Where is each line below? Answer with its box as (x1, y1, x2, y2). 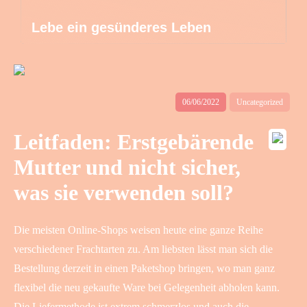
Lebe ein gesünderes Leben (32, 20, 211, 35)
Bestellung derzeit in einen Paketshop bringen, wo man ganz (14, 262, 275, 274)
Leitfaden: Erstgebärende (14, 130, 254, 155)
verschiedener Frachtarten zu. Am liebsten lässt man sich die (14, 243, 273, 255)
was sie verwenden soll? (14, 180, 234, 206)
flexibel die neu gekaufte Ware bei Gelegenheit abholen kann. (14, 281, 280, 293)
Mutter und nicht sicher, (14, 155, 241, 180)
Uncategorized (236, 97, 283, 107)
